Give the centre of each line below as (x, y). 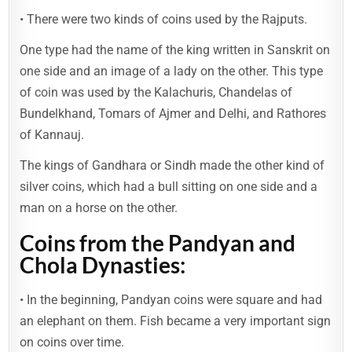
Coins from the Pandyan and (158, 243)
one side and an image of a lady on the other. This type (172, 71)
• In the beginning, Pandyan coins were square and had (171, 299)
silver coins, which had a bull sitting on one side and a (169, 187)
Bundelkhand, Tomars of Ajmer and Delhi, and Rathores (173, 114)
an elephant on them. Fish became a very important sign (176, 321)
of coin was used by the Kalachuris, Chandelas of (156, 93)
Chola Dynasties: (103, 265)
